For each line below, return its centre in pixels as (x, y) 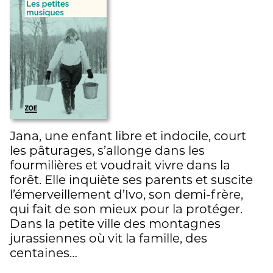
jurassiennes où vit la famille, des (108, 238)
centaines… (44, 253)
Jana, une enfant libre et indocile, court (128, 136)
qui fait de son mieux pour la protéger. (126, 209)
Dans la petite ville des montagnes (115, 223)
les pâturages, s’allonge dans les (107, 150)
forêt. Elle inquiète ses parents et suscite (131, 179)
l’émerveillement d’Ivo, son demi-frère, (126, 194)
